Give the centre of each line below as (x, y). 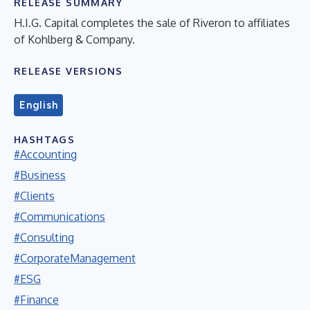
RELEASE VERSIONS (69, 71)
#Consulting (44, 237)
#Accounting (45, 154)
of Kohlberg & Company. (74, 39)
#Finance (36, 299)
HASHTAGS (45, 139)
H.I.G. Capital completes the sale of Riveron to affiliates (152, 22)
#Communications (60, 216)
